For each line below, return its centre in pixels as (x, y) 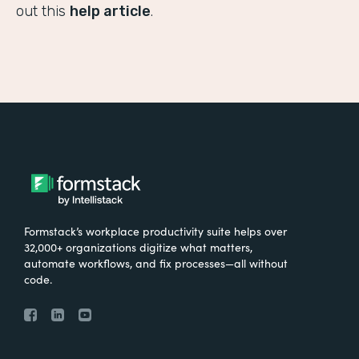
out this (43, 12)
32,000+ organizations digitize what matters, (138, 247)
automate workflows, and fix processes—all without (156, 263)
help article (110, 12)
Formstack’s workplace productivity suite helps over (155, 231)
